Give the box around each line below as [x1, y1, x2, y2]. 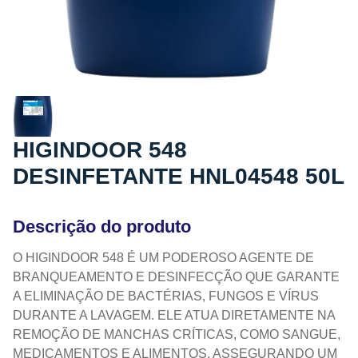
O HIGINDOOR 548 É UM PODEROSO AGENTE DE [13, 251, 314, 265]
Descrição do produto [13, 217, 191, 237]
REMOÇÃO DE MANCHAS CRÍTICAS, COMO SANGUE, [13, 328, 340, 342]
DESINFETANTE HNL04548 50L [13, 164, 344, 189]
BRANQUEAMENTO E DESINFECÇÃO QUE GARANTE [13, 270, 340, 284]
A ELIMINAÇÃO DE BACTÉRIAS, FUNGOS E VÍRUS [13, 289, 319, 304]
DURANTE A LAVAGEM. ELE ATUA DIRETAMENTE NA [13, 308, 335, 323]
